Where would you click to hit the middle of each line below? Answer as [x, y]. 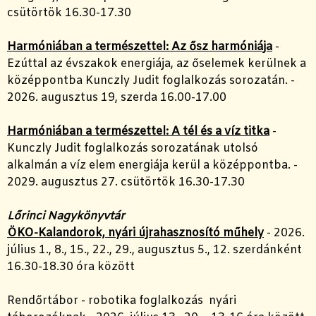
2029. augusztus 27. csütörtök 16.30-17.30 [126, 183]
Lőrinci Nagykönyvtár [66, 217]
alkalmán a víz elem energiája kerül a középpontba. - [152, 166]
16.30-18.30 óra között [71, 267]
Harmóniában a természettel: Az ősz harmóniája [140, 47]
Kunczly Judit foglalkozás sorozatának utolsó [133, 149]
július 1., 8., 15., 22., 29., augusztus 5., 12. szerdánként [154, 250]
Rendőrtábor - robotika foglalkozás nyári [122, 301]
